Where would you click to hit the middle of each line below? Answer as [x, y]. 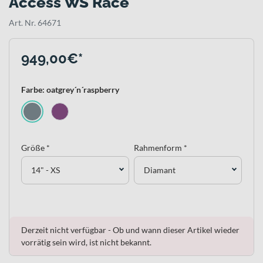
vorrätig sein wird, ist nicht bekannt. [86, 242]
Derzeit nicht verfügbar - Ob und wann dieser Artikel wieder [130, 230]
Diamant [160, 170]
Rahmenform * [161, 147]
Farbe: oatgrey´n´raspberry [70, 89]
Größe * [36, 147]
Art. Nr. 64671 [35, 22]
